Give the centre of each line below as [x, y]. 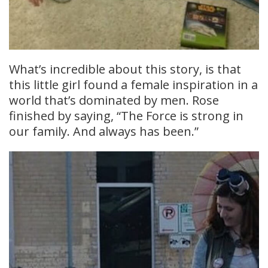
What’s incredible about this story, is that [125, 69]
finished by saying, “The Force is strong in [126, 116]
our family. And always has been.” [104, 132]
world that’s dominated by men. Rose [114, 100]
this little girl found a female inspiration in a [133, 85]
